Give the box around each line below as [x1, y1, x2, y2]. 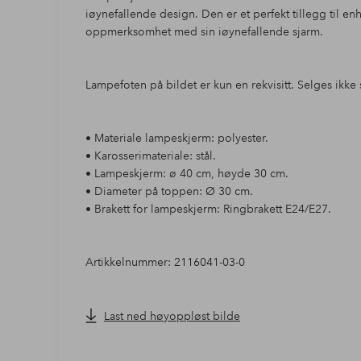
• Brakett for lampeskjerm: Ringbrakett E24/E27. [85, 201, 331, 216]
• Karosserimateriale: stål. [85, 147, 216, 163]
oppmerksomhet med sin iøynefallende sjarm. [85, 23, 323, 39]
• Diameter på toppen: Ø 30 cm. [85, 183, 253, 198]
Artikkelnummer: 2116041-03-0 [85, 254, 245, 269]
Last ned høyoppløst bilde [103, 308, 240, 323]
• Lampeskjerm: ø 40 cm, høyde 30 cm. [85, 165, 288, 180]
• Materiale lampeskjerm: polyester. [85, 130, 268, 145]
